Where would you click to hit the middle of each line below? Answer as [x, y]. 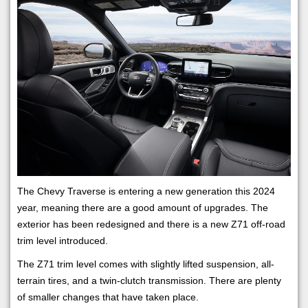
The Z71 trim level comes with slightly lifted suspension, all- [146, 264]
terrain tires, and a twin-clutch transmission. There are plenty [149, 280]
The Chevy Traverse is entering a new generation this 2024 [146, 191]
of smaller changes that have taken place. [108, 297]
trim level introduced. [63, 240]
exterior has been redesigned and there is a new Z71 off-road [151, 224]
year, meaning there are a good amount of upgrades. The [143, 207]
